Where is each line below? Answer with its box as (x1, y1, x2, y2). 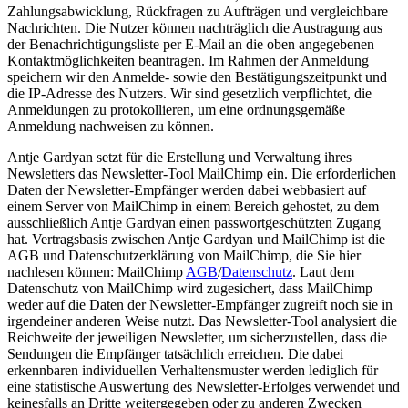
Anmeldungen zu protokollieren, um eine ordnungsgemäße (7, 102, 345, 118)
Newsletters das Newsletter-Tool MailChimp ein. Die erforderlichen (7, 166, 396, 182)
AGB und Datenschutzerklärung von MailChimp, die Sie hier (7, 248, 361, 264)
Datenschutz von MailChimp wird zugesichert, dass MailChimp (7, 280, 372, 297)
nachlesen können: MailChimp (7, 264, 186, 280)
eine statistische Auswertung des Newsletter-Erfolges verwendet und (7, 379, 400, 395)
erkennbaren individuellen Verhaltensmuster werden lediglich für (7, 362, 378, 379)
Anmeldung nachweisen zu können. (7, 118, 214, 135)
